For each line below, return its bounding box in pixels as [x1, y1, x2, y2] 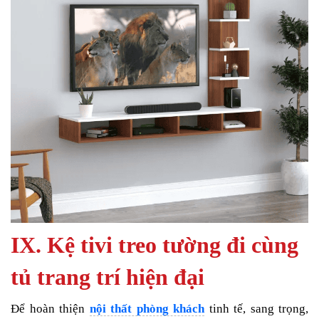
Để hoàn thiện [11, 302, 90, 316]
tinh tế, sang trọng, [204, 302, 308, 316]
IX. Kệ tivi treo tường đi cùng [11, 232, 298, 258]
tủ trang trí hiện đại [11, 264, 204, 291]
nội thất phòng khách [89, 302, 204, 316]
